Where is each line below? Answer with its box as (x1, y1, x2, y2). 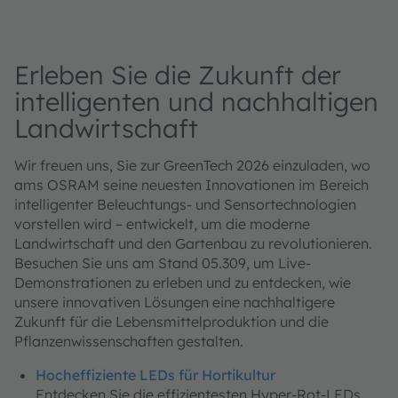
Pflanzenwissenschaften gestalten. (14, 331, 243, 350)
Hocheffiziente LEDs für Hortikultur (36, 365, 275, 384)
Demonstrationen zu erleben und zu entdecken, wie (14, 273, 351, 291)
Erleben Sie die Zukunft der (14, 58, 341, 91)
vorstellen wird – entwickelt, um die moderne (14, 214, 310, 233)
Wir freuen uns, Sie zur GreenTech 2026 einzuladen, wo (14, 155, 370, 174)
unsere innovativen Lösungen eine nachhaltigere (14, 292, 335, 311)
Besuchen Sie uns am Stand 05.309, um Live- (14, 253, 311, 272)
